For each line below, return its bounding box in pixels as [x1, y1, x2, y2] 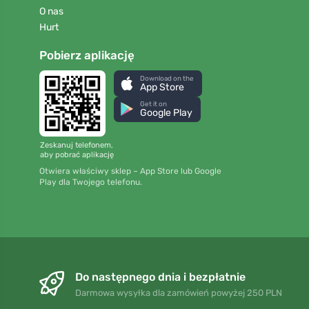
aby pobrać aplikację [39, 150, 114, 159]
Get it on [140, 100, 168, 108]
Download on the [140, 74, 195, 82]
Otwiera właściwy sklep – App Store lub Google [39, 166, 221, 177]
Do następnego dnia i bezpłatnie [75, 270, 246, 284]
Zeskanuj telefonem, [40, 140, 113, 150]
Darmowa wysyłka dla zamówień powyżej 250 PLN [75, 288, 282, 299]
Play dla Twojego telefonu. [39, 177, 142, 188]
